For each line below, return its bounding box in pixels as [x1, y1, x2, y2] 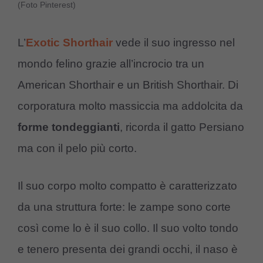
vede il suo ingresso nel [116, 36, 235, 49]
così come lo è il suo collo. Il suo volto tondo [18, 222, 238, 235]
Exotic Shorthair [26, 36, 113, 49]
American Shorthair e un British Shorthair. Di [18, 78, 238, 91]
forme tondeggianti [18, 120, 120, 133]
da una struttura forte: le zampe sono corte [18, 201, 231, 214]
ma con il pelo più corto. [18, 141, 137, 154]
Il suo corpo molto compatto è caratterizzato [18, 180, 237, 193]
